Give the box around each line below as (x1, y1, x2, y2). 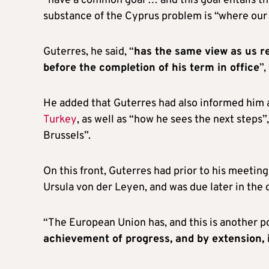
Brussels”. (43, 128, 91, 143)
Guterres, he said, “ (43, 44, 134, 59)
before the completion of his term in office (43, 61, 259, 75)
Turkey (43, 112, 77, 127)
